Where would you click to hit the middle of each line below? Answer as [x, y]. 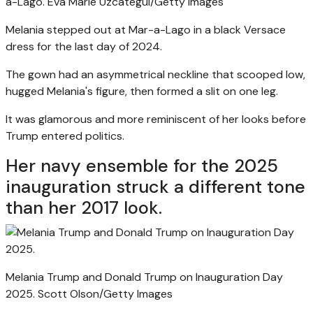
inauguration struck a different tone [155, 187]
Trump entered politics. [65, 136]
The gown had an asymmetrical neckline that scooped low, [155, 74]
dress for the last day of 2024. [84, 46]
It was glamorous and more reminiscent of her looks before [156, 119]
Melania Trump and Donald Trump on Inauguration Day [144, 277]
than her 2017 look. [84, 208]
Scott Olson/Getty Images [105, 293]
